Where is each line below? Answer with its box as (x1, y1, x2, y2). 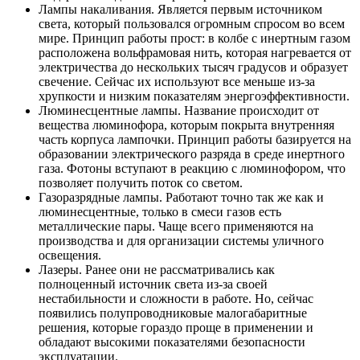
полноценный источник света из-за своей (39, 276, 268, 291)
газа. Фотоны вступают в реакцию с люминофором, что (39, 161, 346, 175)
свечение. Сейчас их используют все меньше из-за (39, 74, 315, 88)
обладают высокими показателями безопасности (39, 334, 305, 349)
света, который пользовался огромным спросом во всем (39, 16, 345, 31)
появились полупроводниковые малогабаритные (39, 305, 307, 320)
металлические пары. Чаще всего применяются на (39, 219, 313, 233)
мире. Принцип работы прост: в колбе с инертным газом (39, 31, 350, 45)
